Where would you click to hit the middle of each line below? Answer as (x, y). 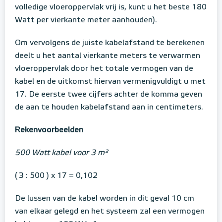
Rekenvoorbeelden (49, 131)
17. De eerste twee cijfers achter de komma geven (109, 95)
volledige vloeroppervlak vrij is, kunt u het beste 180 (111, 8)
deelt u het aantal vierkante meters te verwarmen (108, 56)
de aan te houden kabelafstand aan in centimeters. (109, 108)
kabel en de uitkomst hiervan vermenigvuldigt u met (110, 82)
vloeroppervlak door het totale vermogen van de (104, 69)
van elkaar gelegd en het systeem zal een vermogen (110, 212)
